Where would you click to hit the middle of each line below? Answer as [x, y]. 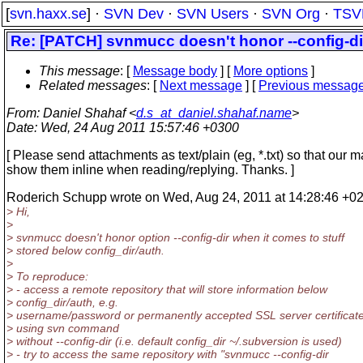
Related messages [93, 85]
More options [271, 71]
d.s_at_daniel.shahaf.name [214, 113]
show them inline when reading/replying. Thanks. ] [150, 170]
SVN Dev [134, 14]
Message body [175, 71]
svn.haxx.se [48, 14]
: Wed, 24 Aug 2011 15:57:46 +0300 [137, 128]
